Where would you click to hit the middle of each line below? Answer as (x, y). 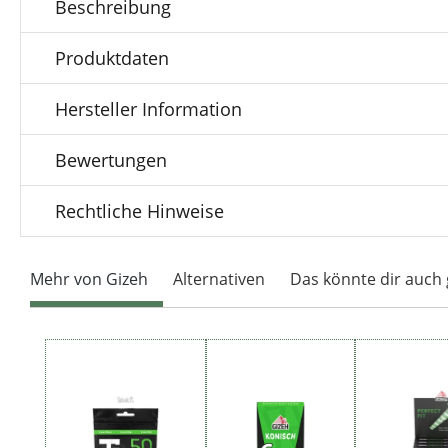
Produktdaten (112, 57)
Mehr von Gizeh (89, 279)
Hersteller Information (148, 108)
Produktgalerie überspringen (153, 349)
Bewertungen (111, 159)
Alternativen (219, 279)
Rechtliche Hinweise (139, 210)
